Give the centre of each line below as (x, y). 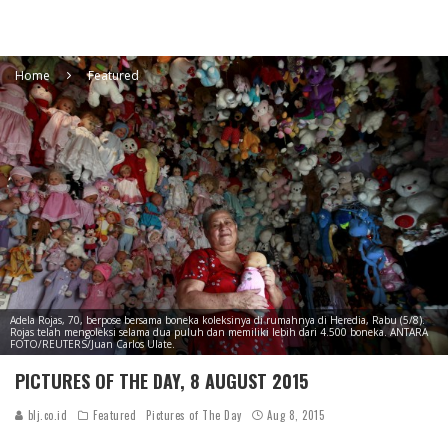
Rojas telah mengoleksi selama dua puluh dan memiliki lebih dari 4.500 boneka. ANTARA (219, 331)
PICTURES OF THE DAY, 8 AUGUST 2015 (161, 380)
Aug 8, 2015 (296, 414)
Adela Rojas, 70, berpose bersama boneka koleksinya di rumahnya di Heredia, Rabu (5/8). (217, 319)
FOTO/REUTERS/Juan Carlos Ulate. (92, 343)
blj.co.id (46, 414)
